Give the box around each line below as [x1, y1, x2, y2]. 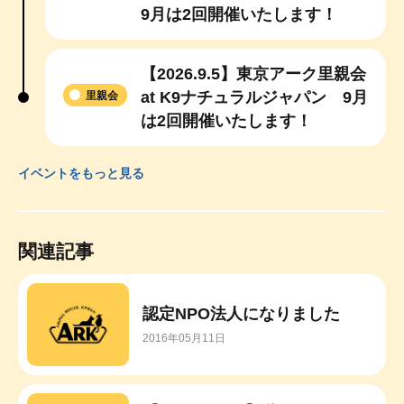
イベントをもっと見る [18, 165, 144, 180]
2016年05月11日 [142, 332, 225, 345]
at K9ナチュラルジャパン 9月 [141, 87, 368, 106]
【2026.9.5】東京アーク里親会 [141, 64, 366, 83]
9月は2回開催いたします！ [141, 5, 337, 23]
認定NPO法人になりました [142, 305, 340, 324]
